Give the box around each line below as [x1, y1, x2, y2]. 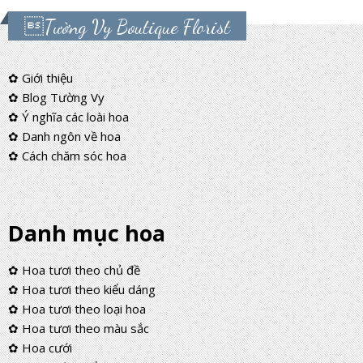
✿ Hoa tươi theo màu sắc [8, 320, 149, 336]
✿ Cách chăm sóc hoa [8, 147, 126, 164]
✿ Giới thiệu [8, 70, 73, 86]
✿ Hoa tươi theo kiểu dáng [8, 281, 156, 297]
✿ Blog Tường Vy [8, 89, 105, 105]
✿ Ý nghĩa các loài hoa [8, 109, 129, 125]
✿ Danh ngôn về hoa [8, 128, 121, 144]
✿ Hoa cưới [8, 340, 72, 356]
